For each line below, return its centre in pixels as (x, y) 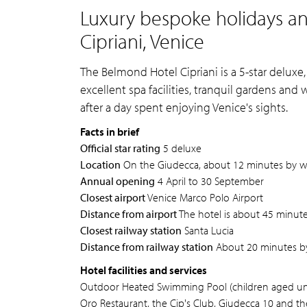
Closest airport (113, 197)
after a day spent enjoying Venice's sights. (184, 107)
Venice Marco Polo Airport (204, 197)
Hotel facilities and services (144, 270)
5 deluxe (181, 148)
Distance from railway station (147, 247)
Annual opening (118, 181)
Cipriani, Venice (142, 41)
